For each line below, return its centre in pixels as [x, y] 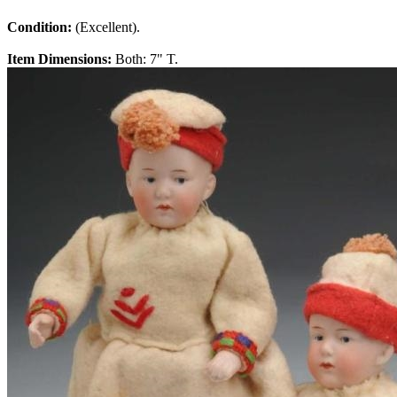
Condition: [41, 27]
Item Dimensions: [61, 59]
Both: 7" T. [147, 59]
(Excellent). [108, 27]
